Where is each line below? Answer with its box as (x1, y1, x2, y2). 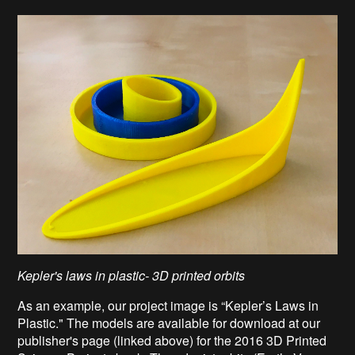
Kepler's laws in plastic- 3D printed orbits (17, 265, 246, 284)
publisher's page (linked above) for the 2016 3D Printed (17, 330, 327, 349)
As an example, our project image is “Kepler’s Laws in (17, 296, 319, 315)
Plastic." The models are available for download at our (17, 313, 321, 332)
